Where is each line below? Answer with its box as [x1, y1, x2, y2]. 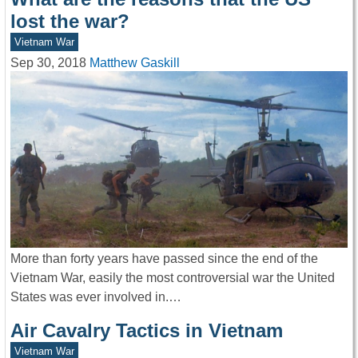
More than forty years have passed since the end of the [10, 252, 318, 266]
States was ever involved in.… [10, 290, 181, 304]
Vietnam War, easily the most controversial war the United [10, 271, 335, 285]
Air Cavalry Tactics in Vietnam [10, 320, 283, 342]
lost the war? [10, 10, 129, 33]
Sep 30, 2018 [10, 56, 86, 70]
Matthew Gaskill [89, 56, 180, 70]
